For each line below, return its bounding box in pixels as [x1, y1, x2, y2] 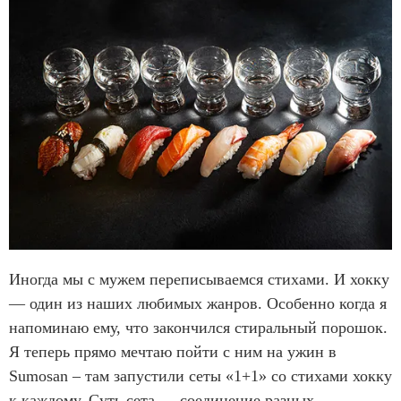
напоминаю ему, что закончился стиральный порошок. [9, 318, 388, 337]
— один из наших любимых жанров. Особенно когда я [9, 294, 387, 312]
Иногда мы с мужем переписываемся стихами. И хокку [9, 269, 389, 288]
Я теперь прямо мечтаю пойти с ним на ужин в [9, 342, 337, 361]
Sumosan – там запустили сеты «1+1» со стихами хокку [9, 366, 392, 385]
